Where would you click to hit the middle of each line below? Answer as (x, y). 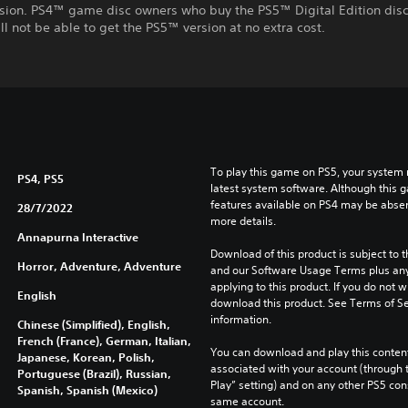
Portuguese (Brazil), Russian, (94, 373)
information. (240, 319)
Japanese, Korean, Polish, (86, 357)
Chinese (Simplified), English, (93, 324)
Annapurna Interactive (77, 237)
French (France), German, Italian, (104, 341)
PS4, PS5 (40, 178)
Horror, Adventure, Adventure (99, 266)
